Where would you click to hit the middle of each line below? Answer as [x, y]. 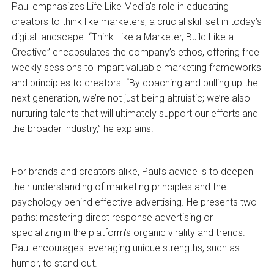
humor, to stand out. [54, 264]
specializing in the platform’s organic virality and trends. [128, 233]
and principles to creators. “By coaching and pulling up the [135, 83]
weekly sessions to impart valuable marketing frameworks [136, 68]
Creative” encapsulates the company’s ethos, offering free [135, 53]
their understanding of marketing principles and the [119, 187]
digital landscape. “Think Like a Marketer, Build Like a [122, 37]
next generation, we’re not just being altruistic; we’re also [131, 98]
